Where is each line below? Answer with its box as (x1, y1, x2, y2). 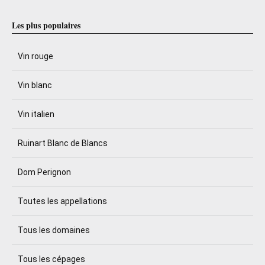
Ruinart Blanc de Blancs (18, 138, 108, 148)
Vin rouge (18, 51, 53, 61)
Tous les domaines (18, 225, 90, 235)
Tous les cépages (18, 254, 85, 264)
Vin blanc (18, 80, 52, 90)
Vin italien (18, 109, 54, 119)
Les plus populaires (12, 19, 80, 31)
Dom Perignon (18, 167, 71, 177)
